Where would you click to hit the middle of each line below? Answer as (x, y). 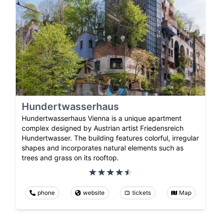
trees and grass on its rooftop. (70, 157)
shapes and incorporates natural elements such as (103, 147)
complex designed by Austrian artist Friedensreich (103, 128)
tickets (142, 192)
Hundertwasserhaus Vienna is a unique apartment (102, 118)
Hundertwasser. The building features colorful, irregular (110, 138)
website (93, 192)
